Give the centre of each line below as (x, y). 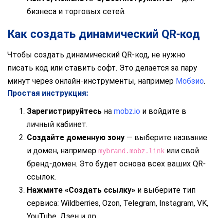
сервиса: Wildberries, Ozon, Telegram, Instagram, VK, (118, 203)
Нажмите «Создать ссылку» (81, 190)
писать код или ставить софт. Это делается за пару (102, 68)
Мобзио (190, 81)
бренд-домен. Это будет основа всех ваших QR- (116, 163)
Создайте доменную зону (76, 137)
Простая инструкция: (48, 93)
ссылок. (41, 177)
